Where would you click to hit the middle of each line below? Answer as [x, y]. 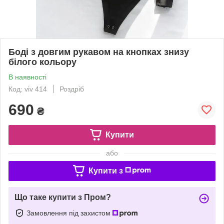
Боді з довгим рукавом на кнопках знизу [99, 52]
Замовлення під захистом [69, 213]
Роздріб [72, 89]
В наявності [27, 77]
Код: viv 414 [28, 89]
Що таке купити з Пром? [63, 197]
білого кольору [42, 62]
